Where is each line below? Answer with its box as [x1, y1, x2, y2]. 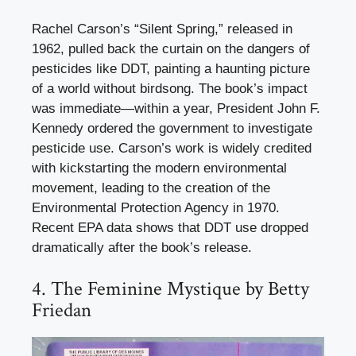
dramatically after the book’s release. [32, 240, 252, 255]
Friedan [32, 296, 91, 323]
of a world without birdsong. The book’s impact [32, 81, 308, 96]
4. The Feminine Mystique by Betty [32, 275, 309, 302]
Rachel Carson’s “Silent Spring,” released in [32, 21, 292, 37]
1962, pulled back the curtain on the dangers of [32, 41, 310, 56]
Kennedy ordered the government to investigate [32, 121, 312, 136]
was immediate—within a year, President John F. [32, 101, 320, 116]
